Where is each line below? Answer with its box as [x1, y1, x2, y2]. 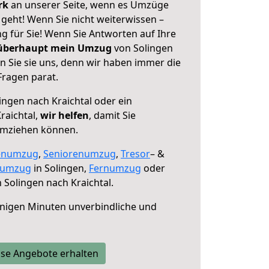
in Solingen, [31, 162, 89, 175]
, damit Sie [89, 109, 136, 122]
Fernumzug [89, 162, 141, 175]
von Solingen [112, 41, 173, 55]
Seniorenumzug [43, 147, 116, 160]
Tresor [121, 147, 150, 160]
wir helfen [40, 109, 89, 122]
